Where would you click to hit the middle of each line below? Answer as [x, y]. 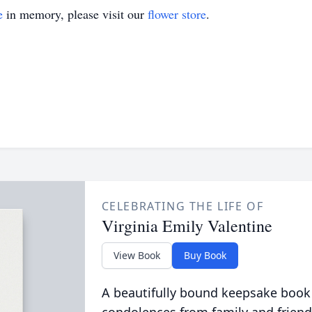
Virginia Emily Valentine [187, 226]
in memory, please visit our [75, 14]
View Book [136, 255]
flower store [177, 14]
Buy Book [205, 255]
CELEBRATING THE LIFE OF [182, 206]
